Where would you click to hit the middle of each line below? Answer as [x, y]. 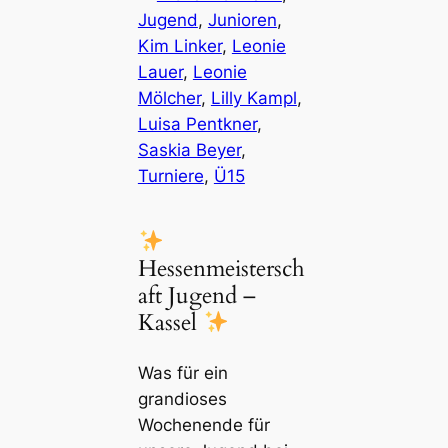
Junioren [242, 20]
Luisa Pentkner [197, 124]
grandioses [182, 398]
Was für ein [182, 372]
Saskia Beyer [189, 150]
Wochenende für [203, 424]
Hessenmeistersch [221, 269]
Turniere [170, 176]
